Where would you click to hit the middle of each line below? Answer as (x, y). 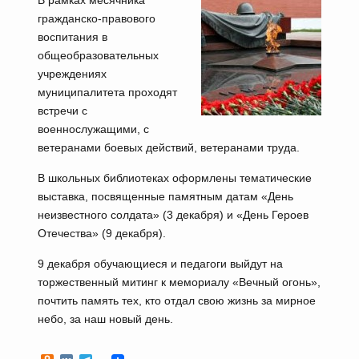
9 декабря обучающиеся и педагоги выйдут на (160, 264)
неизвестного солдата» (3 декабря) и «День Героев (173, 215)
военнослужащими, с (93, 129)
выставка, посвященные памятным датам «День (165, 196)
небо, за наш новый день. (105, 319)
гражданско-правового (96, 18)
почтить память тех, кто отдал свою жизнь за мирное (176, 301)
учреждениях (72, 74)
